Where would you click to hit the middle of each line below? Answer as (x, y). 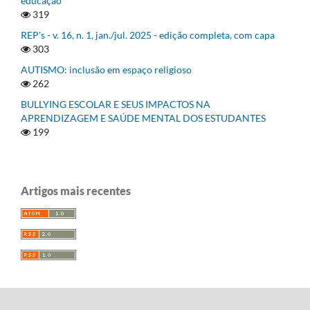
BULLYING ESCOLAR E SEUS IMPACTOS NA (116, 104)
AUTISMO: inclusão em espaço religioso (106, 70)
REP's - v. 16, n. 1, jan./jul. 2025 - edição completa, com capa (148, 35)
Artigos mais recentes (76, 191)
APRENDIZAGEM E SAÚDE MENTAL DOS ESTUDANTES (143, 118)
